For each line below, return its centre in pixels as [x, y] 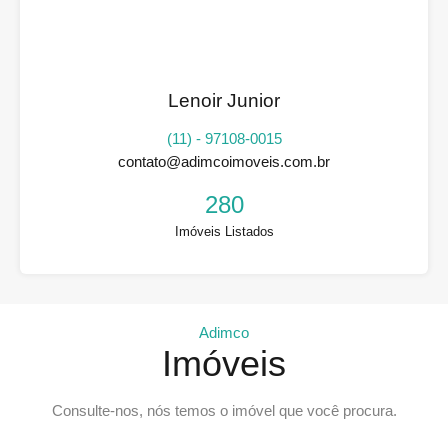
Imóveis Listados [224, 231]
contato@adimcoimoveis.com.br [224, 161]
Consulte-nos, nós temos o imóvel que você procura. [224, 410]
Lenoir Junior [224, 100]
